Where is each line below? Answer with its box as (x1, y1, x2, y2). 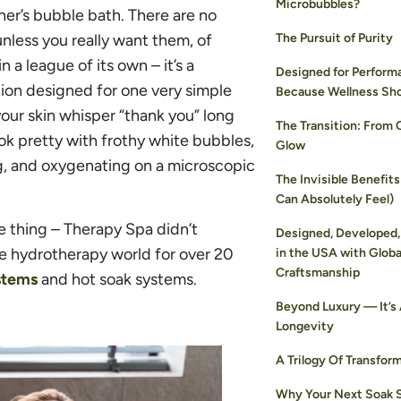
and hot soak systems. (38, 269, 197, 289)
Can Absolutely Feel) (275, 192, 394, 208)
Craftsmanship (275, 265, 360, 281)
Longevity (275, 319, 334, 335)
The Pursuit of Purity (275, 30, 393, 47)
